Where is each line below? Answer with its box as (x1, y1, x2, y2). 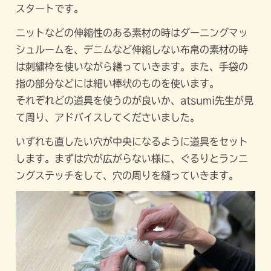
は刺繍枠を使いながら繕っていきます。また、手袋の (16, 61, 249, 71)
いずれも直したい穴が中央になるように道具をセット (16, 136, 249, 146)
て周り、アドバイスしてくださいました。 (16, 112, 200, 122)
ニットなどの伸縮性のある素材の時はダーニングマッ (16, 27, 249, 38)
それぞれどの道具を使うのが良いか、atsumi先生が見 (16, 95, 254, 105)
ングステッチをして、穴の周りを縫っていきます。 (16, 170, 239, 180)
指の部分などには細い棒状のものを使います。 (16, 78, 220, 88)
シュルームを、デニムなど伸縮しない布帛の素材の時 (16, 44, 249, 54)
